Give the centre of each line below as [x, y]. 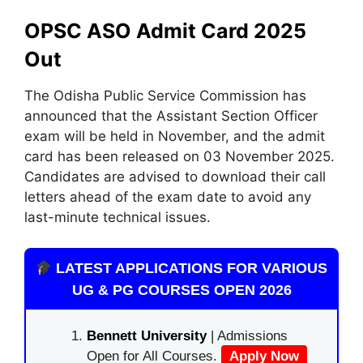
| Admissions [247, 336]
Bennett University [147, 336]
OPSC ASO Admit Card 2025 [165, 30]
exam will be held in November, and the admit [175, 136]
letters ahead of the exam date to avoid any [168, 196]
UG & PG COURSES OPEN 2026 [181, 290]
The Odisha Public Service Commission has [165, 95]
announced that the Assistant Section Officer [171, 115]
